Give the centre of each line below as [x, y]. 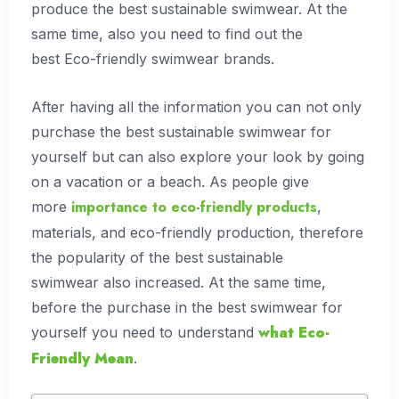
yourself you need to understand [145, 332]
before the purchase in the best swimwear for [187, 307]
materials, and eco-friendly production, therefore [197, 232]
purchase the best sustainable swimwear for [181, 131]
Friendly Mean [82, 358]
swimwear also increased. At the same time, [179, 282]
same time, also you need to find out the [167, 34]
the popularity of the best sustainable [157, 257]
